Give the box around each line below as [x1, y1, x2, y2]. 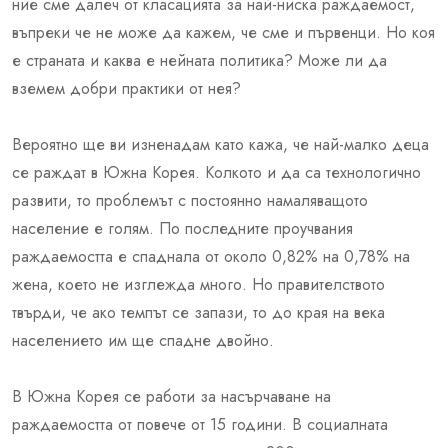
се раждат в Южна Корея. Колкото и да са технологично [12, 160, 421, 184]
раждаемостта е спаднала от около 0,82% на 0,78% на [12, 244, 410, 268]
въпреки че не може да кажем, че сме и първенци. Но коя [12, 20, 435, 44]
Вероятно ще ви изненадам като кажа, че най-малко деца [12, 132, 429, 156]
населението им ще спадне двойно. [12, 328, 274, 352]
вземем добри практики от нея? [12, 76, 241, 100]
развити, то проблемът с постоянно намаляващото [12, 188, 368, 212]
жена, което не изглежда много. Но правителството [12, 272, 385, 296]
